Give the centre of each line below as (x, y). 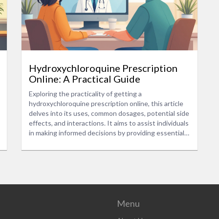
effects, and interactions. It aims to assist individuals (109, 123)
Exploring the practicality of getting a (85, 93)
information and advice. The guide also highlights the (109, 142)
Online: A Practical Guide (85, 78)
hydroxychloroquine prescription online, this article (106, 103)
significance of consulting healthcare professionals (106, 152)
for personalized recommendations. (82, 162)
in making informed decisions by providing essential (107, 132)
